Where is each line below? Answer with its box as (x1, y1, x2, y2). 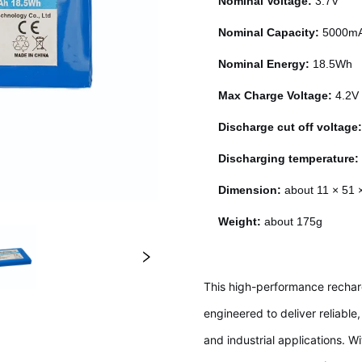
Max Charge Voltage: (218, 89, 336, 103)
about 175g (264, 215, 323, 229)
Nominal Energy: (218, 57, 310, 71)
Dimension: (218, 183, 282, 197)
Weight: (218, 215, 265, 229)
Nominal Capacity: (218, 26, 320, 40)
